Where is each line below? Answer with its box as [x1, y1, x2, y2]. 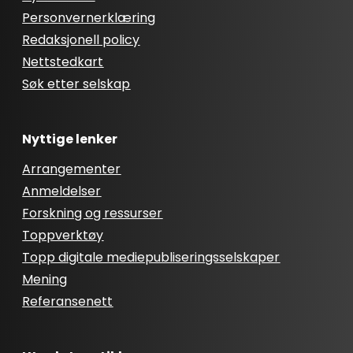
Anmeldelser [22, 182, 102, 201]
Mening [22, 270, 68, 289]
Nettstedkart [22, 53, 104, 72]
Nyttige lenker [22, 130, 118, 149]
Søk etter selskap [22, 75, 131, 94]
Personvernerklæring [22, 9, 156, 28]
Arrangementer [22, 160, 121, 179]
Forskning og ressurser [22, 204, 163, 223]
